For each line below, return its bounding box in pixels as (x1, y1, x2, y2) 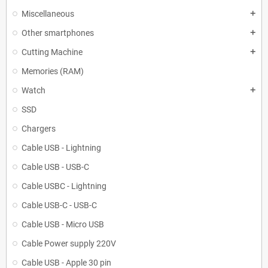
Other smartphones (22, 28, 94, 38)
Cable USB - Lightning (22, 143, 101, 153)
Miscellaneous (22, 9, 74, 19)
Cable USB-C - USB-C (22, 200, 97, 211)
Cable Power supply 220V (22, 239, 116, 249)
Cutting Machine (22, 47, 83, 57)
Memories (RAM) (22, 66, 84, 77)
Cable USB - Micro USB (22, 220, 104, 230)
